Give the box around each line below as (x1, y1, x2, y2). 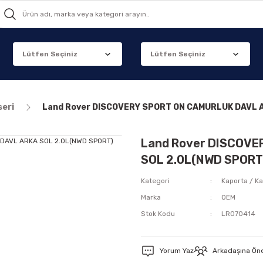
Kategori (141, 177, 170, 185)
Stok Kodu (141, 210, 175, 218)
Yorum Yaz (160, 247, 194, 255)
